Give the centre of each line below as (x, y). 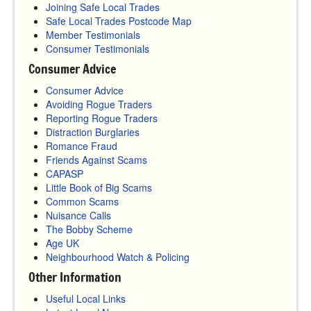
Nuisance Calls (78, 215)
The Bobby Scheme (89, 229)
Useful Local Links (86, 298)
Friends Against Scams (96, 159)
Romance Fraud (82, 145)
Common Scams (82, 201)
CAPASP (65, 173)
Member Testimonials (93, 34)
